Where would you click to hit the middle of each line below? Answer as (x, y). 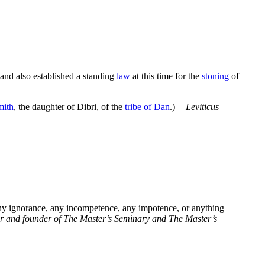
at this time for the (166, 76)
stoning (215, 76)
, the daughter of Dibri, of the (69, 106)
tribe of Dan (147, 106)
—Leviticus (198, 106)
